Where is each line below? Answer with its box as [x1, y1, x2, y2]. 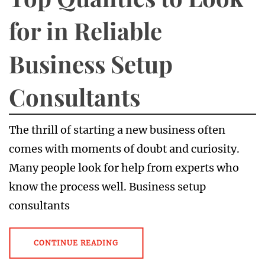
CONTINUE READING [34, 238, 118, 247]
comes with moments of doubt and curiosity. [9, 142, 240, 156]
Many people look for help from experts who [9, 161, 239, 174]
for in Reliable [9, 15, 162, 46]
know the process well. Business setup [9, 180, 206, 193]
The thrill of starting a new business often [9, 123, 225, 137]
